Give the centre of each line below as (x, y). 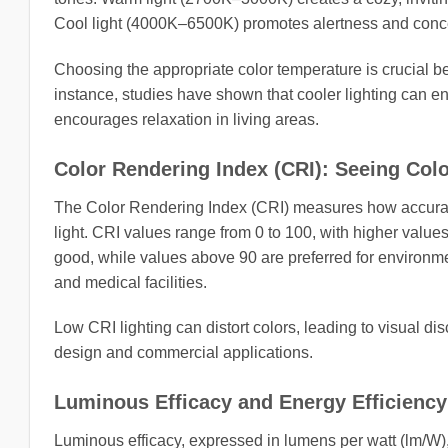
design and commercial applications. (183, 353)
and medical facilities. (130, 282)
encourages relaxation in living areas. (186, 119)
